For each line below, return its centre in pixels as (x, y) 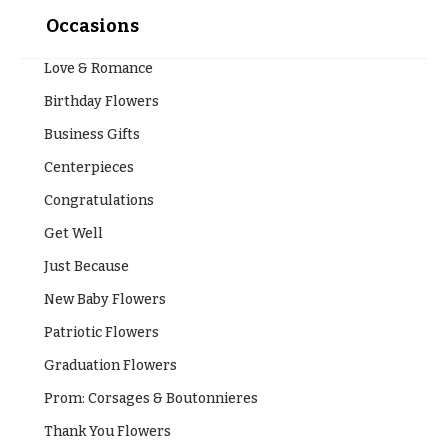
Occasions (92, 25)
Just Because (86, 266)
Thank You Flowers (107, 431)
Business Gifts (91, 134)
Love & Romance (98, 68)
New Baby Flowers (104, 299)
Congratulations (98, 200)
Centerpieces (88, 167)
